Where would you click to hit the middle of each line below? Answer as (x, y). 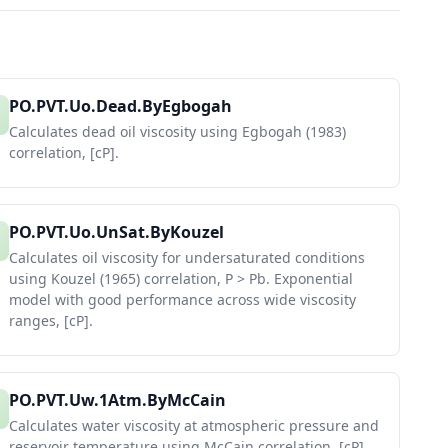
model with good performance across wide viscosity (182, 299)
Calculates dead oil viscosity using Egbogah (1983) (177, 131)
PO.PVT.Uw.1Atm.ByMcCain (117, 400)
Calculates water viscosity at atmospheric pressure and (194, 425)
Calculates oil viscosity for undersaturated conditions (187, 257)
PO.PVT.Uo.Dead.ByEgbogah (120, 106)
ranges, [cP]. (51, 320)
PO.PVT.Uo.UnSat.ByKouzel (116, 232)
